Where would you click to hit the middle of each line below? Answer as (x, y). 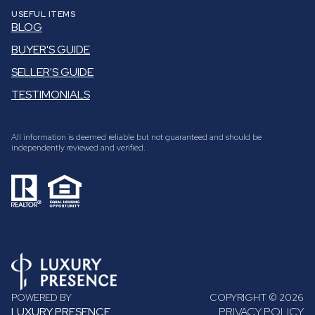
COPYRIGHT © (244, 297)
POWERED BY (41, 297)
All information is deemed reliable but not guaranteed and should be (136, 137)
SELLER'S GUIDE (52, 72)
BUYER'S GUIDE (51, 49)
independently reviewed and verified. (78, 147)
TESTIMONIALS (51, 94)
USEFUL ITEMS (43, 14)
